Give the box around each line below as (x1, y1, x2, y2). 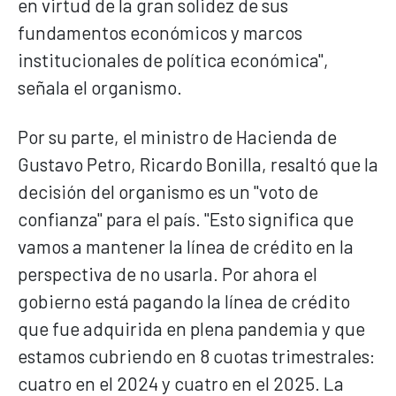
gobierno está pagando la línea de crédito (18, 289, 350, 312)
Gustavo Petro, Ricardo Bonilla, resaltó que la (18, 152, 378, 175)
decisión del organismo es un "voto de (18, 179, 318, 202)
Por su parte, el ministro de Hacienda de (18, 125, 337, 148)
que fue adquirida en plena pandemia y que (18, 316, 365, 339)
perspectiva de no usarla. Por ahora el (18, 262, 317, 285)
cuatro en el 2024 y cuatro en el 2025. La (18, 371, 344, 394)
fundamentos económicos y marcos (18, 20, 302, 43)
